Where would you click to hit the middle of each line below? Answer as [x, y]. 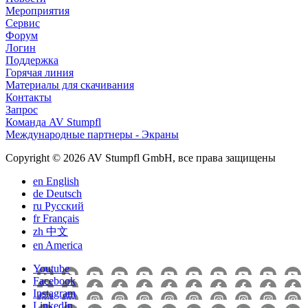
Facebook [54, 280]
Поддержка [32, 60]
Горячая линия [40, 72]
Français [61, 218]
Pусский [64, 206]
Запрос [22, 109]
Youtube [51, 268]
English [63, 181]
